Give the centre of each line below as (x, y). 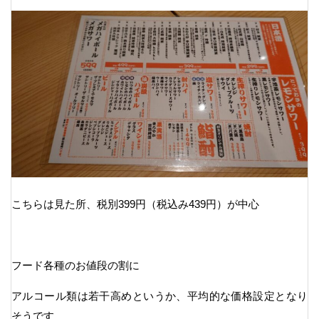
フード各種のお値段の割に (75, 265)
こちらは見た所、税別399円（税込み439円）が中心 (135, 204)
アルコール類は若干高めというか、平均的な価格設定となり (159, 296)
